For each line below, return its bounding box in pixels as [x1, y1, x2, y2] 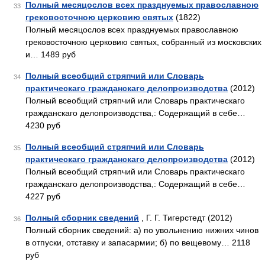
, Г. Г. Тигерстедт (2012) [139, 213, 232, 222]
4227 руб [25, 192, 60, 201]
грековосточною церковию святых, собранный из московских [25, 37, 261, 47]
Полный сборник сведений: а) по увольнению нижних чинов [25, 225, 258, 235]
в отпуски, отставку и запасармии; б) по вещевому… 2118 [25, 238, 250, 247]
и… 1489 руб [25, 50, 76, 59]
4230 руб [25, 121, 60, 130]
